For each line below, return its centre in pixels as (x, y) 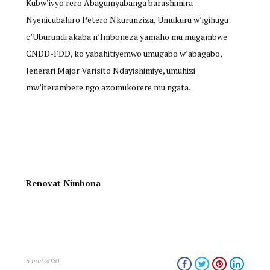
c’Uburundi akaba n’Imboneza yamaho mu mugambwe (126, 37)
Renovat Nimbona (63, 183)
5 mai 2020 (42, 261)
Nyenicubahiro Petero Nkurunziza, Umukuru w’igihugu (127, 20)
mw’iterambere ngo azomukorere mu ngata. (108, 87)
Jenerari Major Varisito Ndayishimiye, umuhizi (110, 71)
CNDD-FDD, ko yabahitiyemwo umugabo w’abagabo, (124, 54)
